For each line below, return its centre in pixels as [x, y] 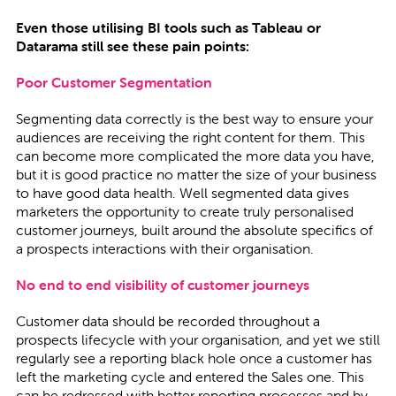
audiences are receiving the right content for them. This [190, 137]
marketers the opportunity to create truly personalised [184, 211]
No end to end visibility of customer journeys [162, 285]
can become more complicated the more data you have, [195, 156]
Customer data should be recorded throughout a [168, 321]
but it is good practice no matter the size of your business [196, 174]
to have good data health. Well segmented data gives [182, 193]
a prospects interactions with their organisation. [164, 248]
